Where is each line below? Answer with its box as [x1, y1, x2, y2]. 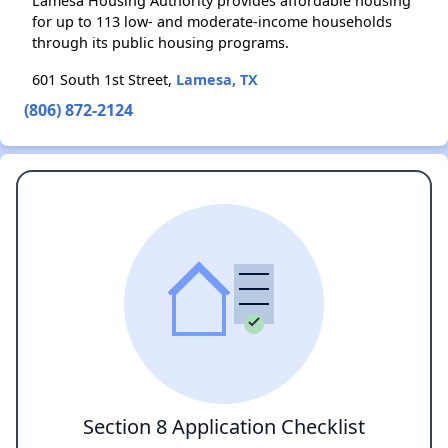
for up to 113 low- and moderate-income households [32, 12, 392, 31]
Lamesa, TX [176, 70, 258, 89]
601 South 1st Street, [32, 70, 176, 89]
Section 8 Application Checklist [83, 413, 365, 440]
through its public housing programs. [32, 33, 289, 52]
